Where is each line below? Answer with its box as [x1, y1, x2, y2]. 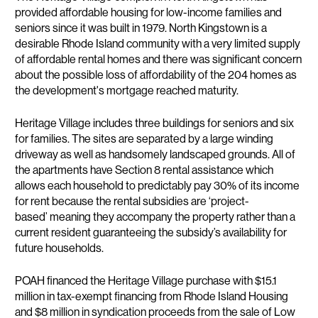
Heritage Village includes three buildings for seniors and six [15, 116, 295, 130]
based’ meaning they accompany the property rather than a [15, 209, 296, 224]
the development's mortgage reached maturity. [15, 83, 239, 97]
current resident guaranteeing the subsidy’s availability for [15, 225, 287, 239]
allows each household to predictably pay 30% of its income [15, 178, 300, 192]
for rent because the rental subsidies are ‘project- [15, 194, 250, 208]
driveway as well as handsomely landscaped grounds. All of [15, 147, 296, 161]
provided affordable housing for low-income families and [15, 5, 283, 19]
